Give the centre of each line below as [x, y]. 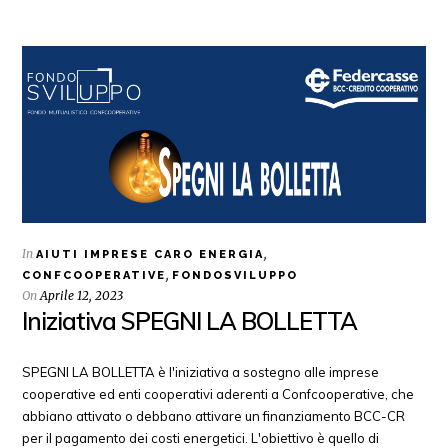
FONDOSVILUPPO [235, 275]
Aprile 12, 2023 [82, 295]
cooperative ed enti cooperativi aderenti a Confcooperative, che [218, 393]
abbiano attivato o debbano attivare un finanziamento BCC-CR [214, 415]
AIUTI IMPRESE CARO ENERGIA [150, 254]
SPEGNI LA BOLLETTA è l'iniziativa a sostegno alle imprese [201, 371]
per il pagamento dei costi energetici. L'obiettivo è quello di [201, 437]
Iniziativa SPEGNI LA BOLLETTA [190, 320]
